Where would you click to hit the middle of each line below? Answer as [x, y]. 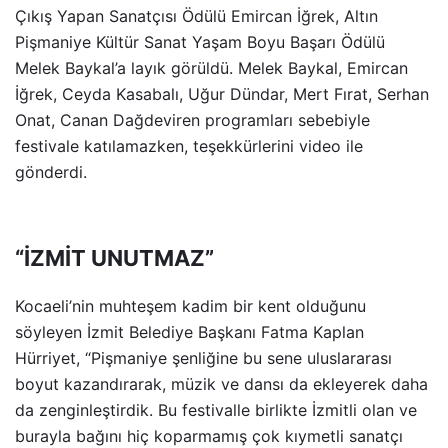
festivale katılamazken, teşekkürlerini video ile [189, 145]
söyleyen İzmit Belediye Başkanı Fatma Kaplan [189, 331]
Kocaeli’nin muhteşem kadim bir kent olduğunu [190, 305]
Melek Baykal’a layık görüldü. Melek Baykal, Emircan [211, 67]
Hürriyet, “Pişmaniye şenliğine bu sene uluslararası [203, 357]
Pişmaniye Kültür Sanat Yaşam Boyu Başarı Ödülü [200, 41]
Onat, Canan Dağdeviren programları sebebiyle [192, 119]
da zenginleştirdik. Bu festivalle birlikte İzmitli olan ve [216, 409]
